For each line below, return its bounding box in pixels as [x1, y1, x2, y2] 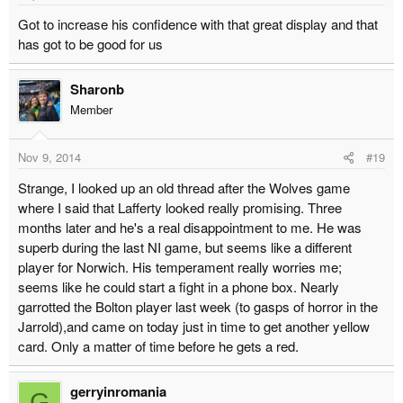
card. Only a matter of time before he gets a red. [18, 336, 299, 355]
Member [70, 101, 112, 119]
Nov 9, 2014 [18, 148, 81, 166]
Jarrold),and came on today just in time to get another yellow [18, 316, 370, 336]
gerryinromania [70, 381, 166, 401]
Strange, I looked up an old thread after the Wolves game [18, 177, 350, 197]
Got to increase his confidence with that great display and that [18, 14, 378, 34]
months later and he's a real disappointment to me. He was [18, 217, 362, 237]
